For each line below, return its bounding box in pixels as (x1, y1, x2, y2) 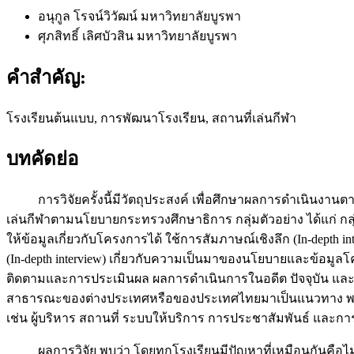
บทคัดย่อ (6, 149, 78, 170)
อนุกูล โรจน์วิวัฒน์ (38, 9, 141, 23)
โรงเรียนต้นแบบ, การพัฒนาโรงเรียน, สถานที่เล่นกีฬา (6, 111, 296, 125)
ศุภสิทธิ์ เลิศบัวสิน (38, 28, 137, 43)
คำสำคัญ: (6, 66, 86, 88)
